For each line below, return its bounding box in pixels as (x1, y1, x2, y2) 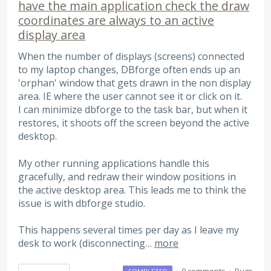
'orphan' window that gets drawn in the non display (18, 76, 251, 90)
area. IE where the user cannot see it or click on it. (18, 90, 242, 103)
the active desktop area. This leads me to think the (18, 183, 246, 197)
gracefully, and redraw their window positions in (18, 169, 236, 183)
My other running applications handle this (18, 156, 209, 170)
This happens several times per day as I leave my (18, 223, 239, 237)
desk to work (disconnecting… (18, 237, 154, 250)
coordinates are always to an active (18, 12, 214, 29)
